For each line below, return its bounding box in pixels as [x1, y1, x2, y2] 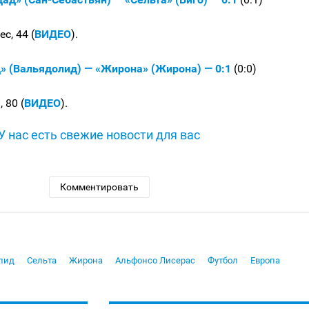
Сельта [27, 255, 57, 266]
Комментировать [59, 181, 139, 193]
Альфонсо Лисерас [115, 255, 195, 266]
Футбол [208, 255, 238, 266]
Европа [250, 255, 280, 266]
